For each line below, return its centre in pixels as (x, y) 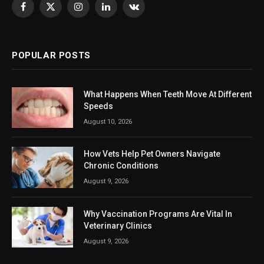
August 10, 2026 (108, 121)
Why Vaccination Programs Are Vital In (158, 214)
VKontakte (152, 11)
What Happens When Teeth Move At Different (168, 94)
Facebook (40, 11)
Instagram (97, 11)
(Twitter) (66, 24)
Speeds (98, 106)
